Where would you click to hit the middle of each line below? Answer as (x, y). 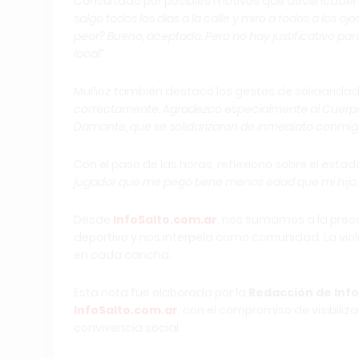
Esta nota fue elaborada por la (161, 292)
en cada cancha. (123, 255)
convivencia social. (127, 328)
